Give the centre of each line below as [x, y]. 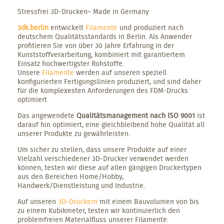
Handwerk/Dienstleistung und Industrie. [81, 185]
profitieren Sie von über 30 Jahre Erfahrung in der [96, 45]
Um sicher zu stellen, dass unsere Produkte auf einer [102, 149]
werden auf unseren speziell [121, 72]
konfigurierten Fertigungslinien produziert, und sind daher [109, 81]
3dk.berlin [33, 27]
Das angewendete [47, 115]
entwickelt [67, 27]
